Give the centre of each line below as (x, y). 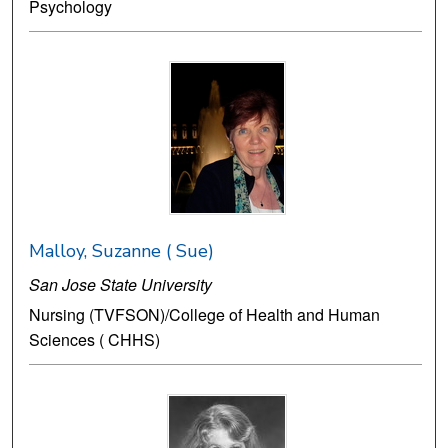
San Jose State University (121, 285)
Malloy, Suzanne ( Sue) (122, 251)
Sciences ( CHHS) (95, 340)
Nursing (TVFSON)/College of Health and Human (205, 315)
